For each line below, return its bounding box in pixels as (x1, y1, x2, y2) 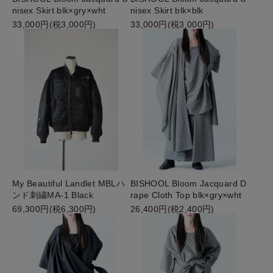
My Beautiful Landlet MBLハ (12, 178, 125, 188)
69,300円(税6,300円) (12, 204, 96, 214)
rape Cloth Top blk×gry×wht (130, 190, 242, 200)
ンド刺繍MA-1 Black (12, 190, 94, 200)
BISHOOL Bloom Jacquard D (130, 178, 247, 188)
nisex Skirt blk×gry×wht (12, 5, 106, 16)
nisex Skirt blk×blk (130, 5, 204, 16)
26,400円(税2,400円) (130, 204, 214, 214)
